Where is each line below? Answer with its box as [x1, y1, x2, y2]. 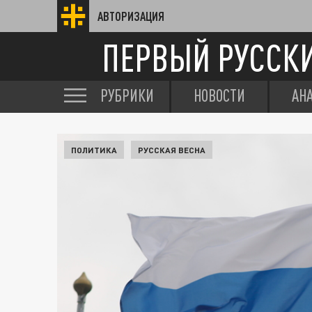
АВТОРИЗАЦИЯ [97, 9, 164, 23]
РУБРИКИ [100, 86, 154, 105]
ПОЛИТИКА [71, 145, 117, 155]
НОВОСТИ [194, 86, 245, 105]
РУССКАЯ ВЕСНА [138, 145, 205, 155]
